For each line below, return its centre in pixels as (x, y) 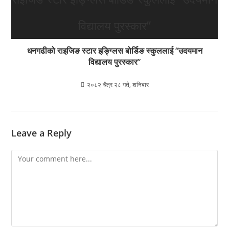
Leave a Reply (42, 133)
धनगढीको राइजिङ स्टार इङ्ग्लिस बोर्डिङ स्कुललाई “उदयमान (114, 50)
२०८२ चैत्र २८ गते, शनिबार (118, 84)
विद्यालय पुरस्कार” (114, 62)
